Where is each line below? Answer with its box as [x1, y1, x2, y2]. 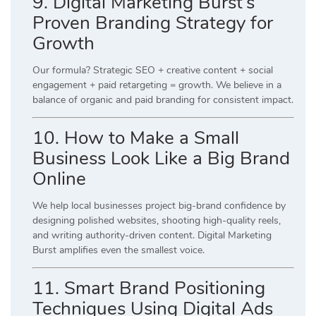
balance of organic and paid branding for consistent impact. [32, 92, 293, 107]
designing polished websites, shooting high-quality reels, [32, 213, 281, 227]
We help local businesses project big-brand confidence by [32, 198, 286, 212]
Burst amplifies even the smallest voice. [32, 243, 205, 257]
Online [32, 166, 86, 191]
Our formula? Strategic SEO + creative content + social [32, 63, 273, 77]
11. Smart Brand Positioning [32, 275, 265, 300]
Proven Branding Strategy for [32, 10, 273, 35]
